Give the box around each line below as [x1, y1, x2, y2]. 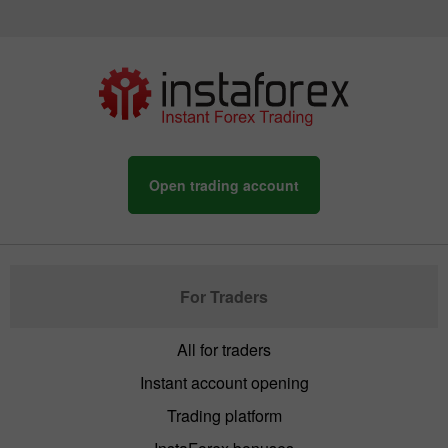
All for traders [177, 337, 271, 361]
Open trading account [149, 174, 299, 195]
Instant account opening [139, 370, 309, 394]
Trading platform [166, 403, 282, 427]
